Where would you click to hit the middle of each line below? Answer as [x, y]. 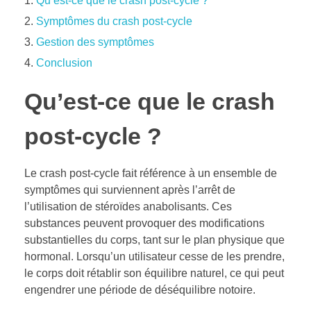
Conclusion [64, 62]
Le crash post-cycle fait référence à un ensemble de [151, 174]
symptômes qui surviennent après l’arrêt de [130, 190]
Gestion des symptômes [95, 42]
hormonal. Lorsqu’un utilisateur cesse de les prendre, [154, 257]
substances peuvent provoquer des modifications [144, 224]
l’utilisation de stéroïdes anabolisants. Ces [128, 207]
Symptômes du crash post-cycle [114, 21]
